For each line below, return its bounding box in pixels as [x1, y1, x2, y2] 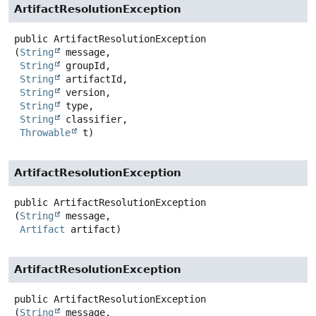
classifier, [60, 114, 128, 126]
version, [60, 87, 111, 99]
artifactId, [60, 73, 128, 85]
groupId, [60, 60, 111, 72]
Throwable [20, 127, 71, 139]
